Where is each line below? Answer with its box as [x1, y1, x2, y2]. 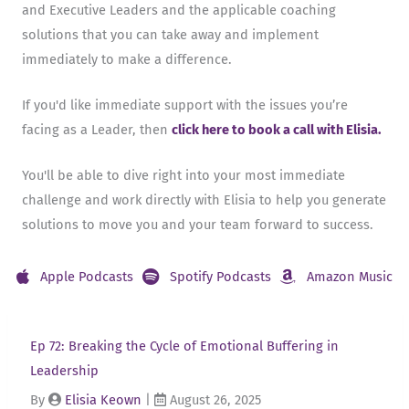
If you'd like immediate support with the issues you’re [22, 96, 348, 113]
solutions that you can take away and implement [22, 26, 319, 43]
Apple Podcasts [40, 267, 133, 285]
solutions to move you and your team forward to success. [22, 216, 373, 234]
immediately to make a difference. [22, 50, 232, 68]
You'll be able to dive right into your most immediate [22, 167, 345, 184]
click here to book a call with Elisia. [172, 121, 382, 138]
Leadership [29, 362, 99, 380]
